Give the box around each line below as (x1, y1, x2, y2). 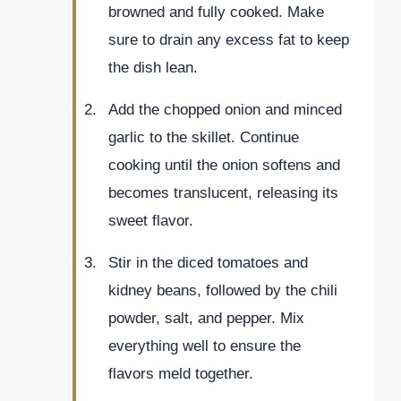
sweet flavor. (108, 212, 193, 230)
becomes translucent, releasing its (108, 184, 338, 202)
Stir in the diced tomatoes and (108, 254, 308, 272)
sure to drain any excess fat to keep (108, 31, 349, 49)
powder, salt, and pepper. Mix (108, 310, 304, 328)
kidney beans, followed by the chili (108, 282, 337, 300)
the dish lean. (108, 59, 198, 77)
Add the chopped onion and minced (108, 101, 342, 119)
